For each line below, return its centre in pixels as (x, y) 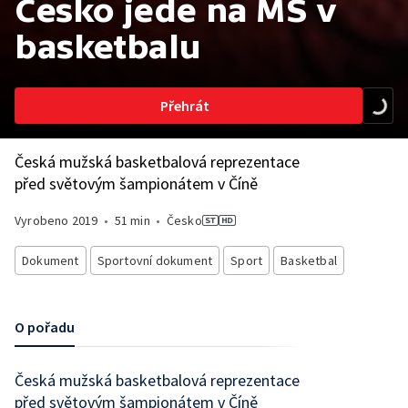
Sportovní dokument (155, 260)
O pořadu (45, 327)
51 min (132, 220)
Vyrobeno (43, 220)
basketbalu (108, 47)
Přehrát (185, 106)
